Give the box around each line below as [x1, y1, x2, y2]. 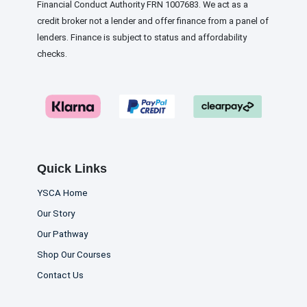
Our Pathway [37, 229, 88, 240]
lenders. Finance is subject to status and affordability [37, 32, 247, 42]
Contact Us [37, 270, 84, 281]
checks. [37, 48, 67, 59]
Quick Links [37, 161, 107, 175]
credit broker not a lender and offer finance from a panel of [37, 15, 269, 26]
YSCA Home [37, 187, 88, 198]
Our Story [37, 208, 75, 219]
